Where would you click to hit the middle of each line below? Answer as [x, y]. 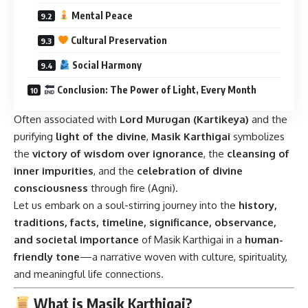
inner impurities [54, 170]
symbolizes [257, 136]
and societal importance [76, 239]
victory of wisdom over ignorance [118, 153]
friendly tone [47, 256]
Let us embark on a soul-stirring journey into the [126, 205]
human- [264, 239]
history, [258, 205]
